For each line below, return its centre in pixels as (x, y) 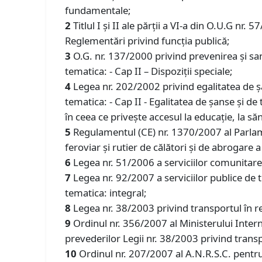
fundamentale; (98, 10)
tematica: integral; (106, 192)
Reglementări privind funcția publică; (148, 40)
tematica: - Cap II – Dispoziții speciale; (149, 71)
